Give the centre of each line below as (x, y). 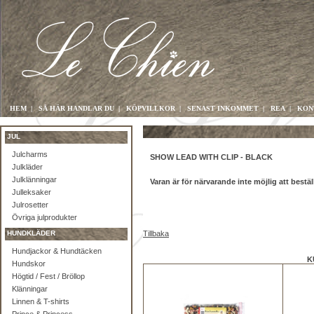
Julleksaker (32, 192)
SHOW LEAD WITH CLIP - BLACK (211, 157)
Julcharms (30, 154)
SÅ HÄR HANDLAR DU (76, 108)
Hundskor (29, 264)
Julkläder (27, 167)
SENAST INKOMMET (223, 108)
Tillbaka (156, 233)
